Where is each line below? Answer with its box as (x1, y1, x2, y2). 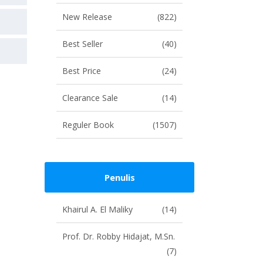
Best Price (62, 65, 101, 76)
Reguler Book (62, 119, 114, 130)
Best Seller (62, 38, 103, 49)
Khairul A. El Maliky (62, 204, 133, 215)
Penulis (104, 171, 135, 183)
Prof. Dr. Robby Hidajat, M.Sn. (62, 231, 175, 242)
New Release (62, 11, 112, 22)
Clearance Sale (62, 92, 118, 103)
